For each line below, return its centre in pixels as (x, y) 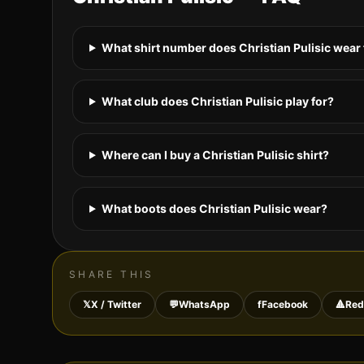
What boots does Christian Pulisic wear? (214, 208)
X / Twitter (116, 304)
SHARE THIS (112, 274)
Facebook (285, 304)
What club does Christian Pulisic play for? (217, 101)
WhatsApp (204, 304)
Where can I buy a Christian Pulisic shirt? (215, 154)
